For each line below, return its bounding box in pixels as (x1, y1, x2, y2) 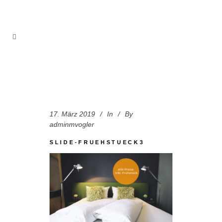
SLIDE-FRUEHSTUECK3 (50, 139, 145, 145)
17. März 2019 (50, 110, 95, 118)
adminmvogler (50, 120, 94, 128)
